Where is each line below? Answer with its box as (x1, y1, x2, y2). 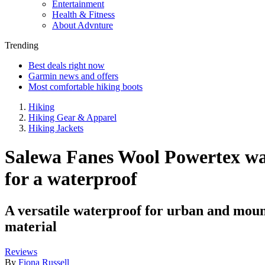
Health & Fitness (52, 9, 115, 20)
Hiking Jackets (28, 123, 83, 133)
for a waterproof (5, 168, 137, 190)
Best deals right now (28, 60, 105, 70)
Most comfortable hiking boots (28, 82, 143, 92)
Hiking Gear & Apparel (28, 112, 117, 122)
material (5, 218, 57, 234)
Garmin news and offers (28, 71, 118, 81)
